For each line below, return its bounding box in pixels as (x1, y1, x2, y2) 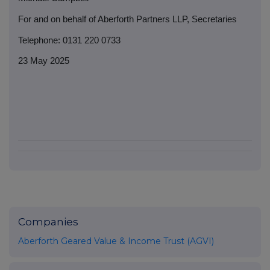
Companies (18, 216, 78, 228)
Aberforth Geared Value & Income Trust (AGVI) (18, 236, 214, 247)
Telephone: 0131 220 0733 (18, 35, 121, 45)
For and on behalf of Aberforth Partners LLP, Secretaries (18, 14, 237, 24)
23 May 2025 (18, 56, 69, 66)
